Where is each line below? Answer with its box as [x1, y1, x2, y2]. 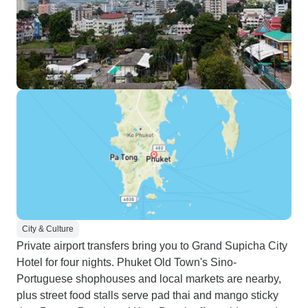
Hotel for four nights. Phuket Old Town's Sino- [16, 256, 236, 268]
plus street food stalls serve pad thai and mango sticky [16, 289, 278, 301]
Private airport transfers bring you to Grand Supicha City [16, 240, 287, 252]
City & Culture [22, 224, 74, 234]
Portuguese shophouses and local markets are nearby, [16, 273, 281, 285]
